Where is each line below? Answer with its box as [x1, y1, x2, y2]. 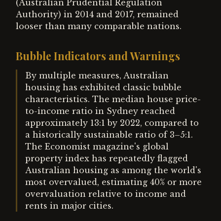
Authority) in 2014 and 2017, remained [16, 9, 179, 19]
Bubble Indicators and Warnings [16, 49, 180, 63]
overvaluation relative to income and [25, 189, 186, 199]
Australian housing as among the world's [25, 165, 201, 175]
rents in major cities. [25, 201, 113, 211]
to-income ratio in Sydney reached [25, 106, 175, 116]
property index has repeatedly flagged [25, 153, 188, 163]
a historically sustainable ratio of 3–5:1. [25, 130, 193, 140]
